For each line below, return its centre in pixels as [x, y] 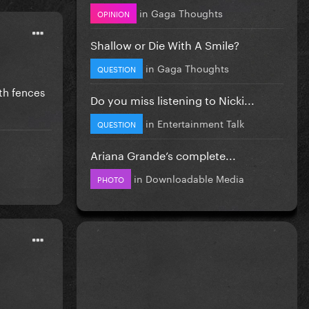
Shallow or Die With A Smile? [165, 43]
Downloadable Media [195, 178]
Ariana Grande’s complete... [163, 154]
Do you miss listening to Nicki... [172, 99]
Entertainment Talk [201, 122]
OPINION [113, 13]
